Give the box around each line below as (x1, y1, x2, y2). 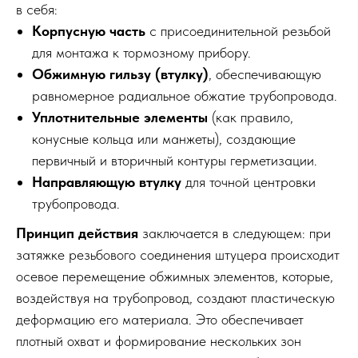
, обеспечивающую (209, 66, 321, 82)
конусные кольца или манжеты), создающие (32, 130, 296, 147)
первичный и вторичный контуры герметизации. (32, 152, 317, 169)
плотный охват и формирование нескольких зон (16, 332, 301, 349)
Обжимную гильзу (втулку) (32, 66, 209, 82)
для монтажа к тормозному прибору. (32, 44, 251, 61)
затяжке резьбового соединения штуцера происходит (16, 246, 340, 263)
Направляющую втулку (32, 173, 181, 190)
